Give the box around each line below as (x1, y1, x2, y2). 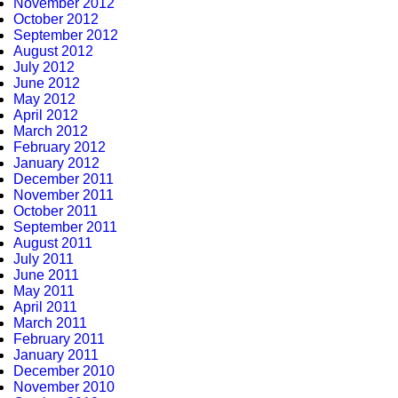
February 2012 (13, 139, 106, 155)
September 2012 (13, 28, 118, 43)
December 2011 (13, 171, 114, 187)
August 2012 (13, 44, 93, 59)
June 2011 (13, 267, 79, 283)
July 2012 (13, 60, 75, 75)
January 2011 (13, 347, 99, 362)
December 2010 (13, 363, 115, 378)
